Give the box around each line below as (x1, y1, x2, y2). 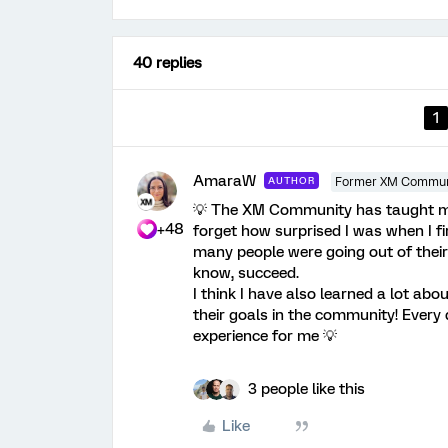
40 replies (133, 53, 202, 72)
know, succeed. (193, 263, 299, 282)
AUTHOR (268, 174, 315, 186)
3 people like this (248, 379, 365, 398)
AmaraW (193, 171, 256, 190)
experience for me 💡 (193, 326, 337, 345)
